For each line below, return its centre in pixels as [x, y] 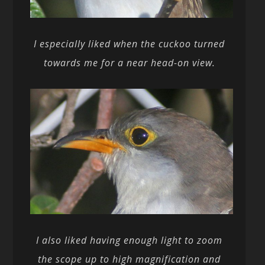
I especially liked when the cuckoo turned [130, 44]
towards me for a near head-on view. [129, 63]
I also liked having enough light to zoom [130, 240]
